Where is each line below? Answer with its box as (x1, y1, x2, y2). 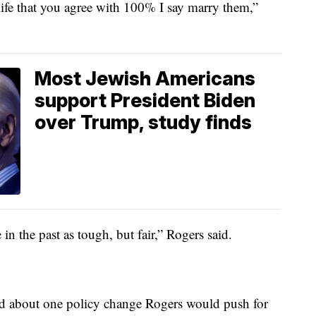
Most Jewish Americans (35, 67, 255, 91)
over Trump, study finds (35, 111, 252, 135)
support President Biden (35, 89, 255, 113)
